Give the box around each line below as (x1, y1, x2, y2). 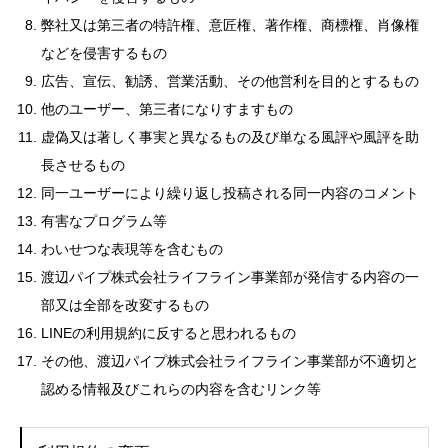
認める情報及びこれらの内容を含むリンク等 (41, 381, 321, 398)
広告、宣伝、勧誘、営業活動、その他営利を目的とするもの (41, 73, 419, 90)
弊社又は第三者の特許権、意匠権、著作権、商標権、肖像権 (41, 17, 419, 34)
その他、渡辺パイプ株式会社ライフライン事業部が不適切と (41, 353, 419, 370)
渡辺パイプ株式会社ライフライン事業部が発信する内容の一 (41, 269, 419, 286)
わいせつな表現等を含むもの (41, 241, 223, 258)
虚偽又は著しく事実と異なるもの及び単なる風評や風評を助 (41, 129, 419, 146)
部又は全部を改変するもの (41, 297, 209, 314)
